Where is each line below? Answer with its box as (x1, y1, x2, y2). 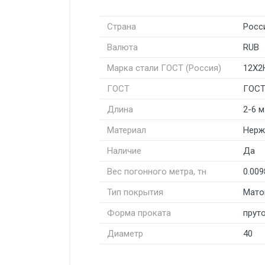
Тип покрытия (107, 186, 163, 198)
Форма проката (107, 207, 171, 218)
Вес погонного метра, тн (107, 166, 206, 177)
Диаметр (107, 228, 143, 239)
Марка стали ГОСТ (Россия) (107, 62, 221, 73)
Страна (107, 21, 136, 32)
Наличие (107, 145, 141, 156)
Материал (107, 124, 146, 135)
